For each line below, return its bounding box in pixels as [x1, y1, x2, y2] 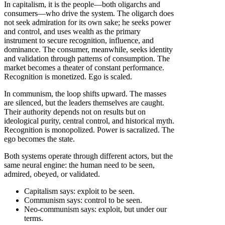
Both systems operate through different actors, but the [4, 152, 173, 161]
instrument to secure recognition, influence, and [4, 36, 154, 45]
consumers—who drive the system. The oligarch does [4, 9, 174, 18]
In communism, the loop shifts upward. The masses [4, 89, 166, 98]
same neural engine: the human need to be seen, [4, 161, 155, 170]
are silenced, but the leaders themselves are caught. [4, 98, 164, 107]
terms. [24, 214, 43, 223]
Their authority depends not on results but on [4, 107, 146, 117]
